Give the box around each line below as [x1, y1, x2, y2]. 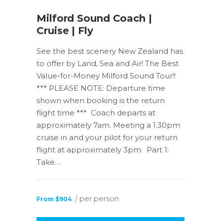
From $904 [37, 195, 72, 203]
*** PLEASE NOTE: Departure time [37, 83, 165, 93]
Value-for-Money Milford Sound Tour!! [37, 71, 176, 80]
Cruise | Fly [37, 24, 93, 37]
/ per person [75, 193, 119, 203]
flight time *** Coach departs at [37, 108, 155, 117]
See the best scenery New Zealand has [37, 46, 183, 56]
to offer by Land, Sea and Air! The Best [37, 58, 179, 68]
